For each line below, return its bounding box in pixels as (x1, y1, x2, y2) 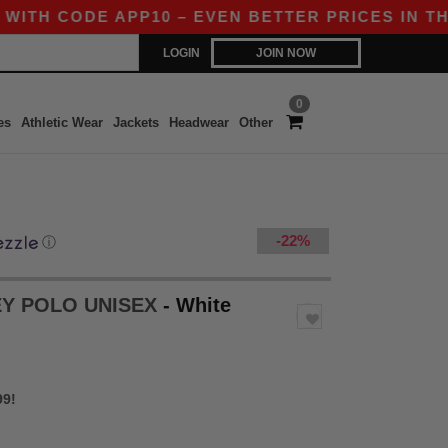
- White (163, 294, 231, 316)
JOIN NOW (256, 46, 316, 60)
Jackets (112, 115, 159, 130)
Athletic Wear (20, 115, 103, 130)
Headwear (168, 115, 229, 130)
